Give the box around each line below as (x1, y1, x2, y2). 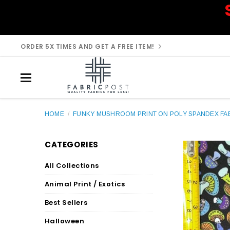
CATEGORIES (45, 139, 99, 150)
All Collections (45, 161, 99, 170)
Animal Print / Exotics (45, 179, 125, 189)
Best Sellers (45, 198, 88, 207)
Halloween (45, 216, 85, 226)
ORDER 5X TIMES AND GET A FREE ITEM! (21, 42, 155, 51)
